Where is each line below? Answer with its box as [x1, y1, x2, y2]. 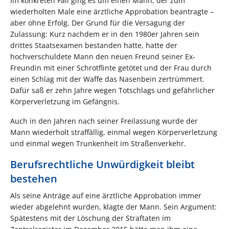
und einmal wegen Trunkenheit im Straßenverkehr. [10, 138, 186, 148]
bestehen [10, 171, 57, 186]
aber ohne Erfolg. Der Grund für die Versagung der [10, 17, 185, 28]
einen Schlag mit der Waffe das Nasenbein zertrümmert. [10, 74, 204, 84]
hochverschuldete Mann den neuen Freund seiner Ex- [10, 51, 195, 61]
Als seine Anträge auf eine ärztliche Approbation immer [10, 190, 201, 200]
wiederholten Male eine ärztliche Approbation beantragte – [10, 6, 214, 16]
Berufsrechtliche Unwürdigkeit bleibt [10, 157, 195, 171]
